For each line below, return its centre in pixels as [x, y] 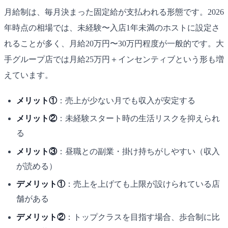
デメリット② [41, 217]
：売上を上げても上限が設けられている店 [142, 184]
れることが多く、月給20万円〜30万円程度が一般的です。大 [114, 44]
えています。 [28, 75]
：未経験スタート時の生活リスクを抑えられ [138, 119]
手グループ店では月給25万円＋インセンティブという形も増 [114, 59]
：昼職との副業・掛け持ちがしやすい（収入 [138, 151]
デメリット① [41, 184]
